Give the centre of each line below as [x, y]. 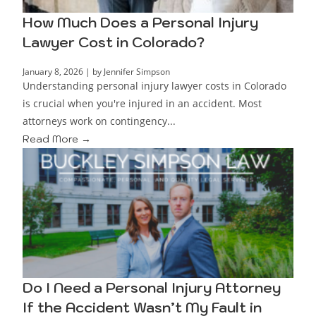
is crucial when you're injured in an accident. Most [142, 103]
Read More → [57, 139]
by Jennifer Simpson [132, 71]
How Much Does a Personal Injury [141, 22]
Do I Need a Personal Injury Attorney [152, 287]
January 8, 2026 [53, 71]
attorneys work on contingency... [99, 121]
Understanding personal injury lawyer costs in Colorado [155, 85]
